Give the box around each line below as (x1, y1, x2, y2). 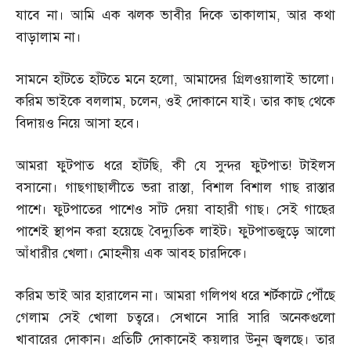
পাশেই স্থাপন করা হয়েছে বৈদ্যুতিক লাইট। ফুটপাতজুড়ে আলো (16, 223, 335, 240)
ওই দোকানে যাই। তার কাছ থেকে (165, 93, 336, 110)
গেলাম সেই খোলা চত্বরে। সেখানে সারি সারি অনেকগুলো (16, 309, 335, 326)
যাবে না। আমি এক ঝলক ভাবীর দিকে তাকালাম (16, 7, 277, 24)
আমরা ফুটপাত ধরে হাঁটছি (16, 157, 160, 174)
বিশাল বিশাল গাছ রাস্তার (201, 179, 336, 196)
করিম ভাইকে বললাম (16, 93, 123, 110)
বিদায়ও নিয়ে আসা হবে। (16, 115, 140, 132)
